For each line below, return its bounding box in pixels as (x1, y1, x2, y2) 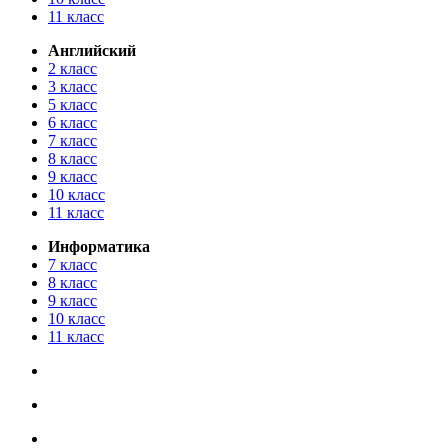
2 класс (48, 60, 97, 78)
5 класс (48, 96, 97, 114)
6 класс (48, 114, 97, 132)
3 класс (48, 78, 97, 96)
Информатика (48, 238, 150, 256)
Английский (48, 42, 136, 60)
